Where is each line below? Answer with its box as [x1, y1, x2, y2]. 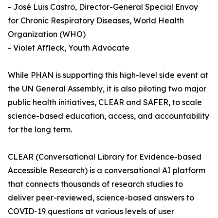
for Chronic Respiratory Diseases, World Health [8, 16, 184, 26]
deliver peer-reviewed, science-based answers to [8, 193, 194, 203]
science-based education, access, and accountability [8, 111, 209, 121]
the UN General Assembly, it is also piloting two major [8, 84, 206, 94]
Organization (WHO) [8, 29, 86, 39]
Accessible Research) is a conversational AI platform [8, 165, 205, 176]
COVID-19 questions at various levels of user [8, 206, 174, 217]
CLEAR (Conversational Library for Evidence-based [8, 152, 201, 162]
